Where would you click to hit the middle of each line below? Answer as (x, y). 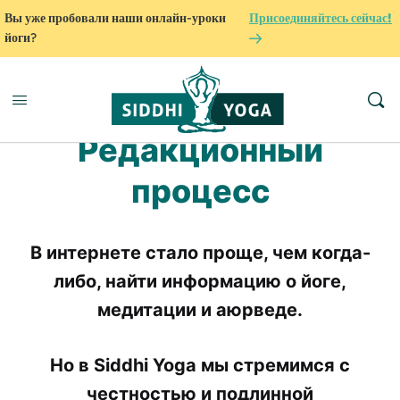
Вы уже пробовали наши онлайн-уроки (115, 18)
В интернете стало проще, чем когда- (200, 253)
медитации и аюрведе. (200, 310)
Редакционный (200, 150)
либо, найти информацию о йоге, (200, 281)
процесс (200, 191)
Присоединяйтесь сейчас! (320, 18)
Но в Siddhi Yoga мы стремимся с (200, 365)
